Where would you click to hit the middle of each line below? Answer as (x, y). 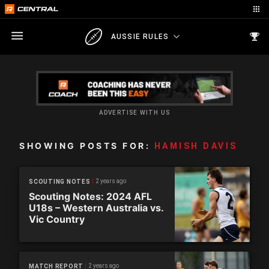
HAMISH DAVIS (196, 146)
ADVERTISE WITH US (134, 113)
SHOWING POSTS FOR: (87, 146)
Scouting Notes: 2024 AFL (90, 196)
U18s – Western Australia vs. (96, 208)
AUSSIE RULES (140, 36)
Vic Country (57, 219)
